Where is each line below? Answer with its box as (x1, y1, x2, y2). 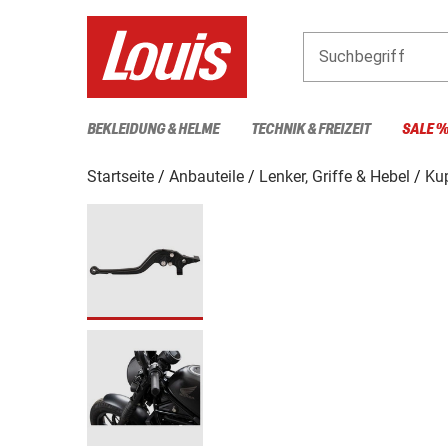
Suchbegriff (319, 46, 405, 66)
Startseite (87, 166, 154, 186)
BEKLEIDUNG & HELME (87, 120, 219, 138)
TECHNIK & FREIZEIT (251, 120, 370, 138)
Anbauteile (169, 166, 244, 186)
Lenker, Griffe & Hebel (259, 166, 410, 186)
